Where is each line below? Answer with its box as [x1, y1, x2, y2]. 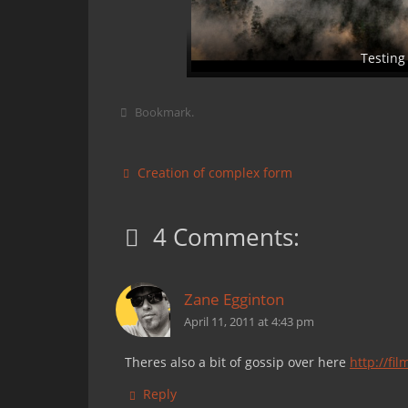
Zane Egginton [184, 289, 284, 310]
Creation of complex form [134, 164, 293, 181]
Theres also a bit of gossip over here [125, 353, 350, 371]
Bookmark [135, 105, 192, 120]
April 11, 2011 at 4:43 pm [184, 314, 314, 330]
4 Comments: [153, 220, 301, 253]
